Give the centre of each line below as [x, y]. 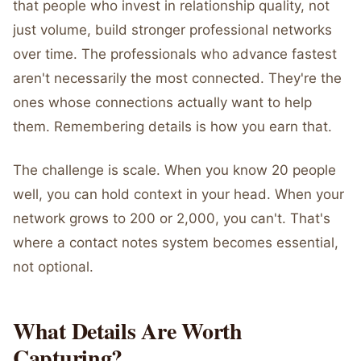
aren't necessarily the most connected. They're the [177, 78]
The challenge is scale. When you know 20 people [174, 170]
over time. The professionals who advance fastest [175, 54]
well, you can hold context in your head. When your [178, 194]
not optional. [53, 267]
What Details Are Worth [128, 331]
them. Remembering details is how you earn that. [172, 127]
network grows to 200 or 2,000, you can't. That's [172, 218]
